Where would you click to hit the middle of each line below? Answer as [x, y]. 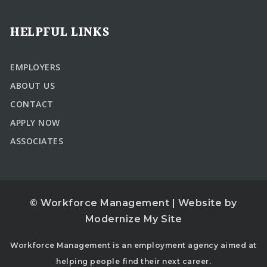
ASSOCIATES [37, 141]
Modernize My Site [133, 219]
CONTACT [32, 104]
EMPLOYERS [35, 67]
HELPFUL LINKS [60, 32]
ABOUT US [33, 86]
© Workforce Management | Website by [133, 203]
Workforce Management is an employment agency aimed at [133, 246]
